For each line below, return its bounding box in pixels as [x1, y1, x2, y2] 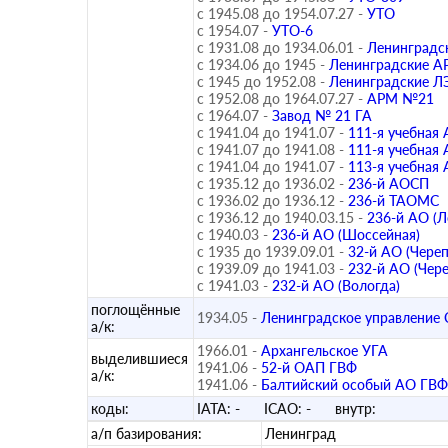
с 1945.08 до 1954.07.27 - [197, 5, 363, 22]
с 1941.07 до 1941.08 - [197, 141, 344, 158]
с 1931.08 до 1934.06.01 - [197, 39, 363, 56]
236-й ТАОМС [348, 192, 439, 209]
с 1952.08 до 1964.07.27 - [197, 90, 363, 107]
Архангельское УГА [261, 342, 388, 359]
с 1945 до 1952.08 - [197, 73, 325, 90]
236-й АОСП [348, 175, 429, 192]
